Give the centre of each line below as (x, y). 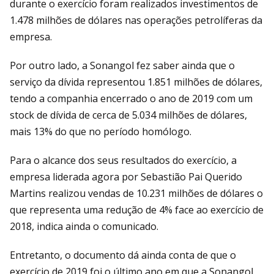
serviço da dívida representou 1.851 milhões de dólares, (136, 82)
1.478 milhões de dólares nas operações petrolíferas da (136, 20)
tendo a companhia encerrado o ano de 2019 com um (131, 99)
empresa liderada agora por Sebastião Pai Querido (126, 177)
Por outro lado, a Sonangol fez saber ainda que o (122, 66)
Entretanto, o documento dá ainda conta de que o (123, 255)
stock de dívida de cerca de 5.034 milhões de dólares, (128, 115)
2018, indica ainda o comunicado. (84, 227)
